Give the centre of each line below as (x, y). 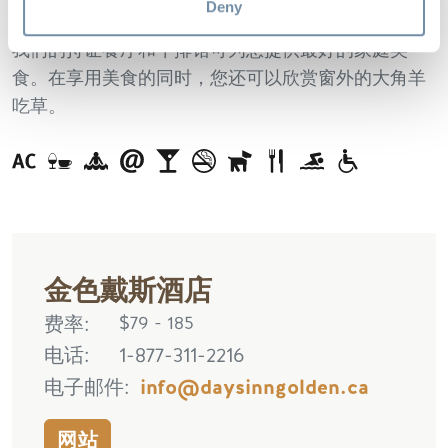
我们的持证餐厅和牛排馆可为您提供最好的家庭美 (210, 49)
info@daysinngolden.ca (254, 387)
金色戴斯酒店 (128, 289)
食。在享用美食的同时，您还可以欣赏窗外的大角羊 (219, 77)
